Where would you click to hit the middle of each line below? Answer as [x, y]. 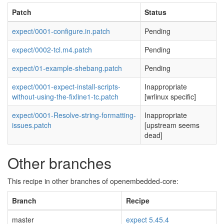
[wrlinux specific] [170, 96]
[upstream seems [172, 125]
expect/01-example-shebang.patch [67, 68]
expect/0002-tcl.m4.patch [52, 49]
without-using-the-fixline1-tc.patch [65, 96]
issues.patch [32, 125]
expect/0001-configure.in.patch [61, 31]
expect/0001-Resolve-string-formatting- [74, 115]
